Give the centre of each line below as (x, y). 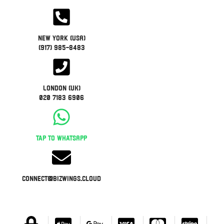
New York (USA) (61, 38)
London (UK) (61, 88)
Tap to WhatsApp (62, 138)
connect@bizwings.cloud (62, 178)
